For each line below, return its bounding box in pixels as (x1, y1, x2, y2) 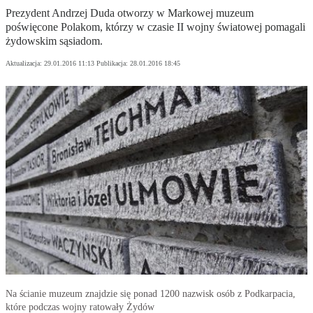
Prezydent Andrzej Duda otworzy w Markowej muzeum (6, 7, 254, 20)
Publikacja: (96, 59, 130, 68)
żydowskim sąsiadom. (6, 35, 103, 48)
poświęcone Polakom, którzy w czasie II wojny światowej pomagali (6, 21, 305, 34)
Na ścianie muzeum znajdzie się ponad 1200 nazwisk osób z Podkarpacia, (6, 289, 296, 300)
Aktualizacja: (6, 59, 44, 68)
